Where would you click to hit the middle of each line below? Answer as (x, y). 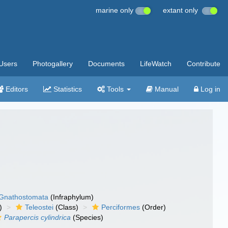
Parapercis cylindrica (38, 217)
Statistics (67, 89)
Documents (106, 64)
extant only (182, 10)
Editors (16, 89)
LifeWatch (156, 64)
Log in (209, 89)
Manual (166, 89)
